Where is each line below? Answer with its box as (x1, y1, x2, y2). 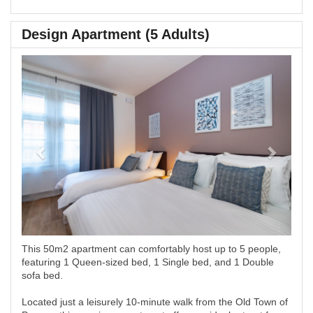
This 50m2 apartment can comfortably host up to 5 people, (22, 243, 281, 254)
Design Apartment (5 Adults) (22, 27, 210, 42)
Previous (41, 57, 95, 72)
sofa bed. (22, 270, 63, 281)
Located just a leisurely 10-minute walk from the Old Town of (22, 296, 288, 307)
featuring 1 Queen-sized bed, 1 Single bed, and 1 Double (22, 256, 274, 268)
